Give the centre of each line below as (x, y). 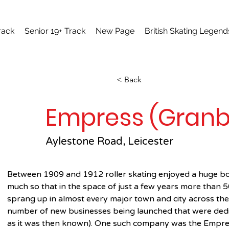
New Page (115, 31)
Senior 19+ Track (55, 31)
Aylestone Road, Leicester (109, 142)
